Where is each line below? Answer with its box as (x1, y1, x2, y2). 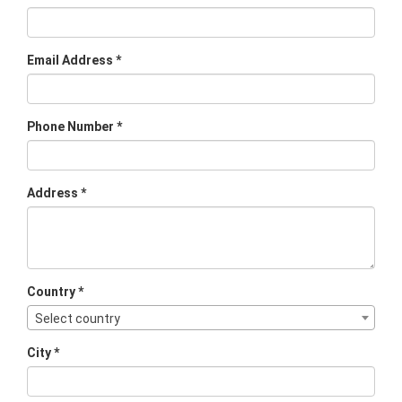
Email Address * (27, 52, 121, 67)
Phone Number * (27, 118, 122, 134)
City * (27, 345, 59, 360)
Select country (35, 310, 120, 326)
